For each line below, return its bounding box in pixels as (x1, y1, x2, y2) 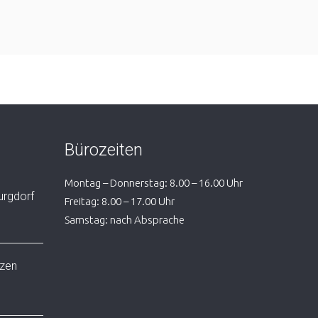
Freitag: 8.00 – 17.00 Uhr (65, 194, 175, 207)
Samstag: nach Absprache (65, 213, 185, 226)
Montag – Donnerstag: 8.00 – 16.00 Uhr (65, 176, 243, 189)
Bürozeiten (65, 139, 143, 160)
